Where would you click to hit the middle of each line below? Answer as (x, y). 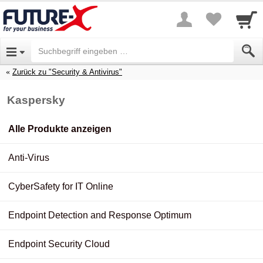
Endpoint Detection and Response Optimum (100, 215)
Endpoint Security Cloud (59, 244)
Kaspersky (36, 100)
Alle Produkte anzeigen (60, 129)
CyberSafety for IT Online (61, 186)
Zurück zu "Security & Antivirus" (67, 72)
